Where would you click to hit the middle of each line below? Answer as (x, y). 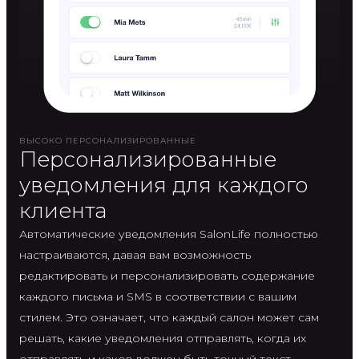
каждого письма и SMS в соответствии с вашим (158, 296)
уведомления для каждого (164, 185)
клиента (63, 210)
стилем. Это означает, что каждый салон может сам (169, 317)
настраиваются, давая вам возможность (135, 254)
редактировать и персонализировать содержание (167, 275)
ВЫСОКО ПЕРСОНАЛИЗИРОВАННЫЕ (108, 140)
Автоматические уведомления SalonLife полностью (169, 234)
